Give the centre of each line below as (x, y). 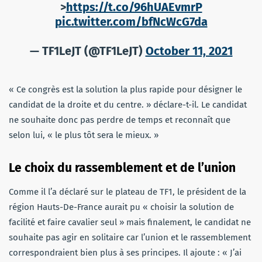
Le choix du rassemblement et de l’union (122, 168)
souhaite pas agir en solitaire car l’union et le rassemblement (130, 237)
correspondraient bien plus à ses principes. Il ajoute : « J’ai (125, 252)
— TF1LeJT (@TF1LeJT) (87, 51)
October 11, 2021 (189, 51)
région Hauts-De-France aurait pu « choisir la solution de (121, 207)
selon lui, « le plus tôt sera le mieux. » (84, 135)
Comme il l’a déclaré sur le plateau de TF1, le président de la (127, 192)
